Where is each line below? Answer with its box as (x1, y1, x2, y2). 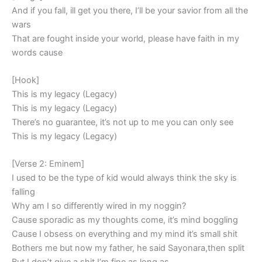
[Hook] (12, 74, 39, 85)
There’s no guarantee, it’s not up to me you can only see (12, 116, 233, 127)
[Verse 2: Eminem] (12, 158, 84, 170)
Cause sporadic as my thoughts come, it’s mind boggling (12, 215, 238, 226)
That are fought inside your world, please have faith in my (12, 33, 239, 44)
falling (12, 187, 35, 198)
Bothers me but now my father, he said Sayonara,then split (12, 243, 244, 254)
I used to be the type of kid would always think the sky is (12, 173, 237, 184)
